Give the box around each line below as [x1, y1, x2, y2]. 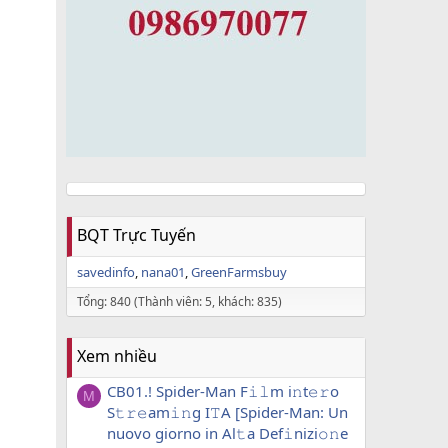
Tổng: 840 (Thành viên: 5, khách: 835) [77, 293, 282, 310]
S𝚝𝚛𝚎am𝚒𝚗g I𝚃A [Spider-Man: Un [107, 402, 348, 423]
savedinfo [77, 263, 135, 281]
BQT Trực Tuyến [77, 224, 196, 246]
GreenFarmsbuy [191, 263, 287, 281]
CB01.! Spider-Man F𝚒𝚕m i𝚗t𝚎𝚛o [107, 381, 339, 402]
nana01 [141, 263, 185, 281]
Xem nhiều [77, 345, 157, 367]
